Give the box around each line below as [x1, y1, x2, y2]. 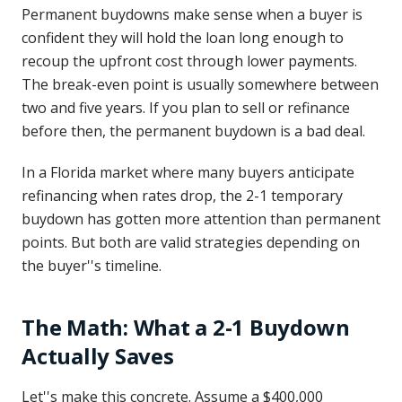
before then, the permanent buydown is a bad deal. [22, 121, 365, 141]
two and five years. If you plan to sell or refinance [22, 98, 350, 118]
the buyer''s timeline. [22, 256, 162, 275]
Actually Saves [22, 341, 174, 371]
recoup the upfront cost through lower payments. [22, 51, 357, 71]
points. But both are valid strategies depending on [22, 232, 360, 252]
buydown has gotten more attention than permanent [22, 209, 380, 229]
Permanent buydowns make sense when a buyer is [22, 4, 363, 24]
